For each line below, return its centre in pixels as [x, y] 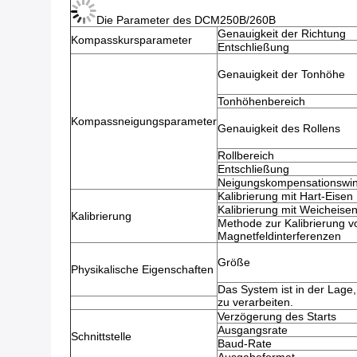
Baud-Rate [245, 343]
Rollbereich [246, 155]
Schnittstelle [101, 336]
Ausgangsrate [253, 330]
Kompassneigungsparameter [144, 121]
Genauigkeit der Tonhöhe [281, 74]
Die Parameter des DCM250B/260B [186, 20]
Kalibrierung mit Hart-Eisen [285, 196]
